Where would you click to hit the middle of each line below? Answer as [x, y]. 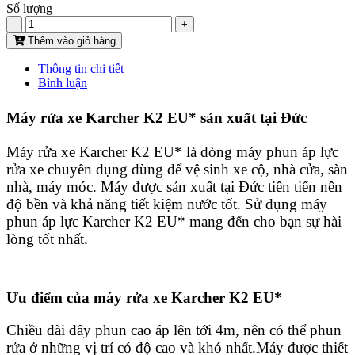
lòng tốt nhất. [47, 239]
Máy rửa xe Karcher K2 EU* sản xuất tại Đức [157, 117]
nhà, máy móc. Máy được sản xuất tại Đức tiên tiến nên [174, 186]
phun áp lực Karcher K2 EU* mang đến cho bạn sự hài [174, 221]
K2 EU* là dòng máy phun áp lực [233, 151]
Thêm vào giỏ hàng [70, 40]
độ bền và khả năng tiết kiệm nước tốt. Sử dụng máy [167, 204]
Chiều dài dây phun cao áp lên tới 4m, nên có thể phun [174, 330]
